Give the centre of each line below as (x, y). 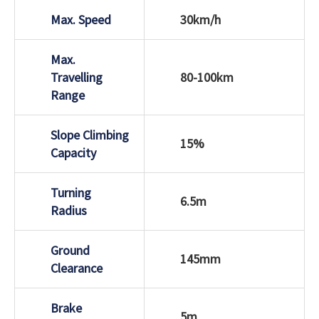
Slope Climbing (90, 135)
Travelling (77, 77)
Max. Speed (81, 19)
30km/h (200, 19)
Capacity (73, 152)
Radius (69, 210)
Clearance (77, 268)
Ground (70, 250)
